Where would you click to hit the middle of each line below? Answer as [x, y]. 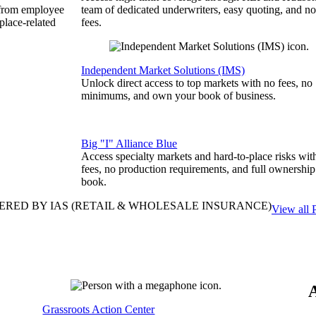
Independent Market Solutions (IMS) [163, 70]
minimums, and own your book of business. [179, 96]
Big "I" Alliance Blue [129, 144]
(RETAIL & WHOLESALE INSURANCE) [170, 206]
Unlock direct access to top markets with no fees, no [197, 83]
